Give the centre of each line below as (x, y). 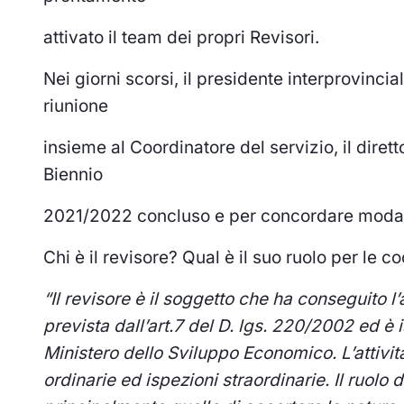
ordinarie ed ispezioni (130, 381)
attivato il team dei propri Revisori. (181, 38)
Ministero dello (103, 353)
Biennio (73, 175)
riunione (76, 106)
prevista (76, 326)
